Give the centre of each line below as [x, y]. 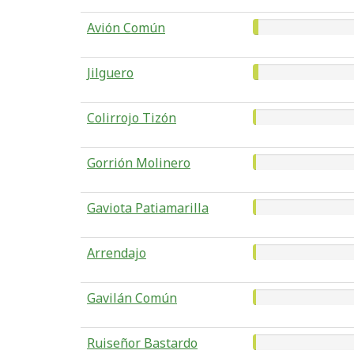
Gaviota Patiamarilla [148, 208]
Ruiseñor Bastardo [142, 343]
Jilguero [110, 73]
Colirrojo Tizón [132, 118]
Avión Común [126, 28]
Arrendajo [117, 253]
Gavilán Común [132, 298]
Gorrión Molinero [139, 163]
